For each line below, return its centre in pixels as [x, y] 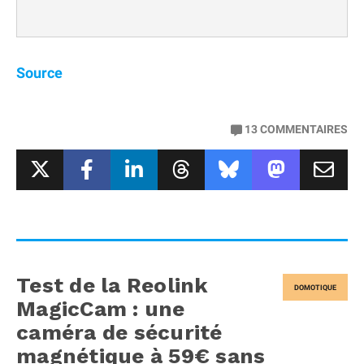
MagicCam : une [101, 309]
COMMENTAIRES [304, 130]
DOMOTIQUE [315, 288]
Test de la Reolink [113, 286]
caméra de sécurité [119, 333]
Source [39, 73]
